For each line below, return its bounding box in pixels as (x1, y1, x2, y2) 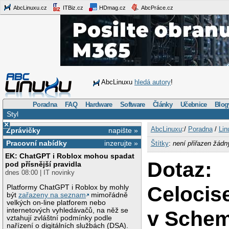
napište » (108, 126, 139, 134)
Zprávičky (6, 126, 40, 134)
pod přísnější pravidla (5, 160, 82, 169)
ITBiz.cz (61, 4, 83, 11)
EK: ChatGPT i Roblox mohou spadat (5, 152, 135, 161)
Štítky (150, 139, 169, 147)
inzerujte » (104, 139, 139, 148)
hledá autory (134, 78, 171, 86)
